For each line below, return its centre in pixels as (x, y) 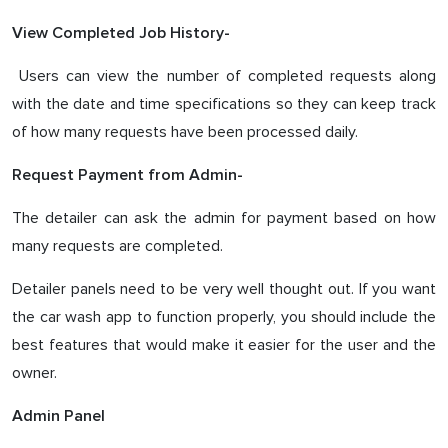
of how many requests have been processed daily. (185, 132)
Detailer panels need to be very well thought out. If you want (224, 289)
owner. (34, 373)
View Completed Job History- (121, 33)
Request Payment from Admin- (127, 175)
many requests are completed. (117, 246)
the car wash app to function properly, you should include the (224, 317)
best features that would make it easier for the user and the (224, 345)
